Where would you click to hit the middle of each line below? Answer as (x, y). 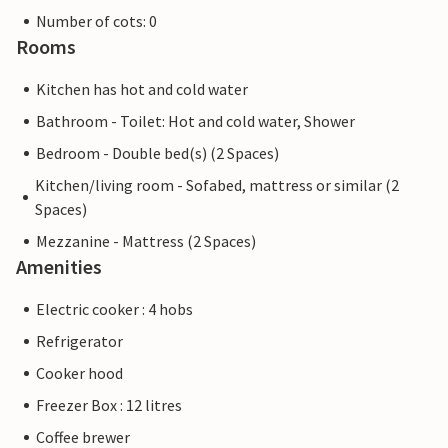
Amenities (59, 267)
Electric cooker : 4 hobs (114, 309)
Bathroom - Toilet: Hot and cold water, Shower (195, 121)
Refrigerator (79, 341)
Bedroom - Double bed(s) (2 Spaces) (157, 153)
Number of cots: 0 (96, 21)
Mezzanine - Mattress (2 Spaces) (146, 241)
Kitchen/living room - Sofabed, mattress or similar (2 (216, 185)
